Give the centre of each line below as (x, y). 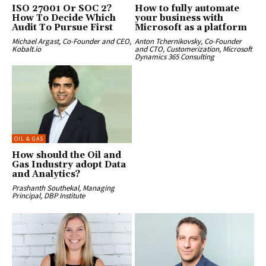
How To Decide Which (64, 18)
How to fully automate (187, 8)
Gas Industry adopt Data (69, 164)
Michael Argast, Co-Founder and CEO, (72, 41)
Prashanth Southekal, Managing (63, 188)
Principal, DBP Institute (48, 195)
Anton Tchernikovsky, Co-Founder (188, 41)
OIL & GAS (29, 138)
